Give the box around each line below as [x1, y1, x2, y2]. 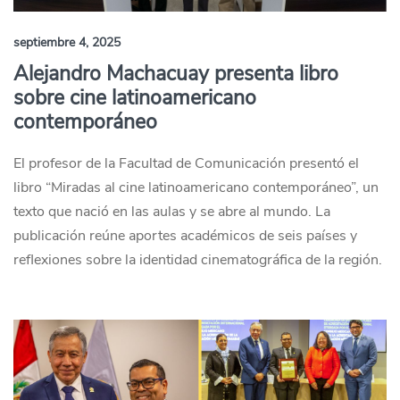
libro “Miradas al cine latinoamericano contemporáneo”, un [13, 178, 379, 197]
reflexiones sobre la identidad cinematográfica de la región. [13, 250, 382, 270]
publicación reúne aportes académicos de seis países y [13, 226, 357, 246]
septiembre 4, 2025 [13, 34, 121, 51]
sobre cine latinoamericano [13, 84, 256, 112]
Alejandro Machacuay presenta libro [13, 60, 338, 87]
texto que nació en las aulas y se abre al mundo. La [13, 202, 330, 221]
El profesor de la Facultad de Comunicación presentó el [13, 154, 359, 173]
